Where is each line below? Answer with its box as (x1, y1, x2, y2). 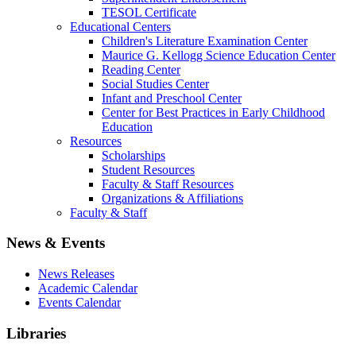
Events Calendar (38, 295, 121, 309)
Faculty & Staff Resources (102, 176, 234, 191)
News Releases (38, 266, 114, 281)
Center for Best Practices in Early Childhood (102, 105, 325, 119)
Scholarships (102, 148, 165, 162)
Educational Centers (70, 19, 171, 33)
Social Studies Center (102, 76, 209, 91)
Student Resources (102, 162, 195, 176)
